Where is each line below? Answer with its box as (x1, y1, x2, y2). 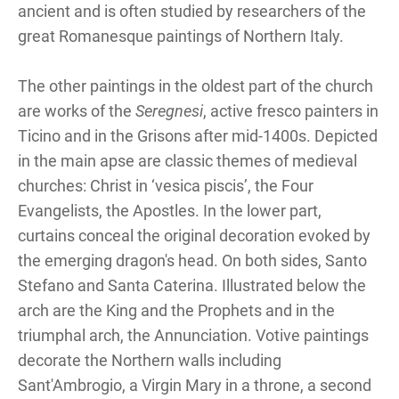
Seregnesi (135, 101, 203, 120)
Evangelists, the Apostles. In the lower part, (18, 200, 322, 220)
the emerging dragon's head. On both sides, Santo (18, 250, 367, 270)
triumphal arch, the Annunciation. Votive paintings (18, 325, 369, 345)
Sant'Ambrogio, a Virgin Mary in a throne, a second (18, 375, 371, 395)
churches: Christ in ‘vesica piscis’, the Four (18, 175, 313, 195)
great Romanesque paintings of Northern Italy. (18, 26, 344, 45)
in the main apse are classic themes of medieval (18, 151, 357, 170)
